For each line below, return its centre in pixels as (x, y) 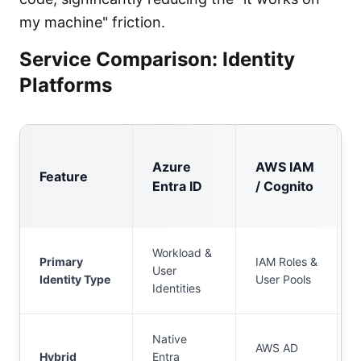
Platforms (66, 85)
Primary (61, 261)
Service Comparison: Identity (157, 59)
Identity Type (75, 279)
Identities (176, 288)
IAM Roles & (286, 261)
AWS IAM (285, 167)
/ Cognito (284, 186)
